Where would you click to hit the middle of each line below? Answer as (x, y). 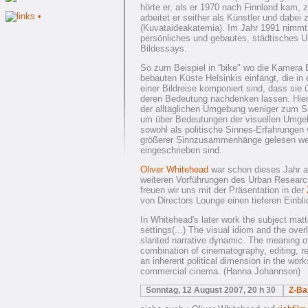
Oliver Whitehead (174, 169)
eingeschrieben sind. (181, 150)
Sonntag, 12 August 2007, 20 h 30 (212, 290)
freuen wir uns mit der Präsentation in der (223, 190)
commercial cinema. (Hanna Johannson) (220, 271)
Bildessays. (164, 48)
